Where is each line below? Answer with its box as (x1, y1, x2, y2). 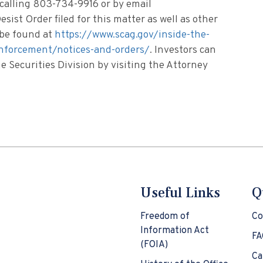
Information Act (140, 225, 209, 237)
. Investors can (150, 43, 216, 58)
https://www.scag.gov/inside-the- (55, 28, 210, 42)
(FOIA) (140, 239, 168, 251)
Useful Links (140, 184, 220, 203)
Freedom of (140, 211, 190, 223)
